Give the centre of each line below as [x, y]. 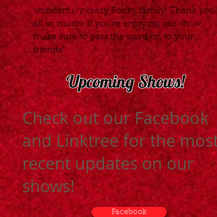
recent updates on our [108, 163]
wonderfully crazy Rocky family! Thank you [124, 11]
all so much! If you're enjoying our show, [118, 24]
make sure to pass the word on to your [114, 37]
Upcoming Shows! [126, 81]
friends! [49, 50]
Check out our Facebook [116, 118]
